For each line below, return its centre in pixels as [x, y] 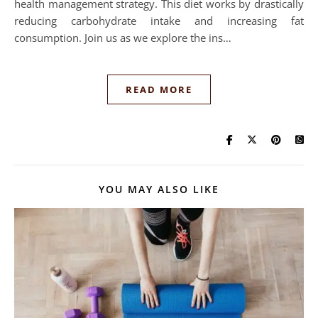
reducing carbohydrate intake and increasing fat [159, 20]
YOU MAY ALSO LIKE [159, 189]
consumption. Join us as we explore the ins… [123, 37]
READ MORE [159, 89]
